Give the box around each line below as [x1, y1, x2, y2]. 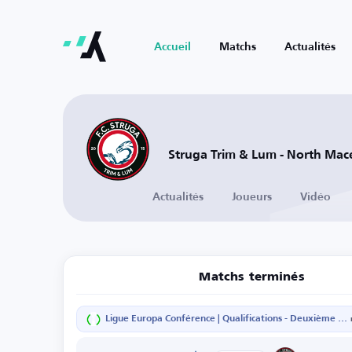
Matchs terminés [199, 271, 305, 283]
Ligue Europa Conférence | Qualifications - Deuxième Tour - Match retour [338, 314, 347, 324]
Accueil [154, 42, 191, 53]
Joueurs [232, 192, 272, 203]
